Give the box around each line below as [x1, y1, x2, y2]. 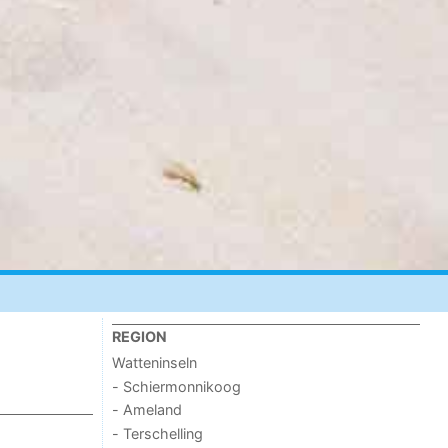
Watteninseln [112, 354, 198, 372]
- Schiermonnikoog [112, 377, 242, 395]
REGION [112, 328, 168, 346]
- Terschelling [112, 424, 204, 442]
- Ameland [112, 401, 183, 419]
